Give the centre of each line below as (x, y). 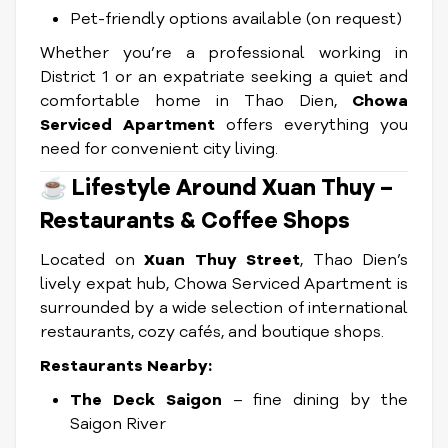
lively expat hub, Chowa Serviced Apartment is (224, 284)
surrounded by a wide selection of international (224, 308)
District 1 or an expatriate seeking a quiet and (224, 77)
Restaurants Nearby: (126, 366)
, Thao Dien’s (354, 260)
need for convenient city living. (159, 149)
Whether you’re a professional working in (224, 53)
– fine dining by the (315, 400)
